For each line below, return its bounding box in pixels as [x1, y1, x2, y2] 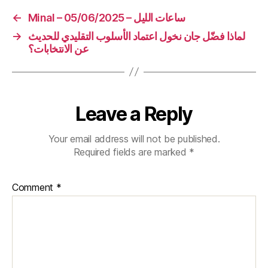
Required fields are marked [73, 145, 190, 158]
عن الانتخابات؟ [28, 42, 89, 55]
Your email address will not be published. [48, 132, 220, 145]
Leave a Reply [75, 102, 193, 126]
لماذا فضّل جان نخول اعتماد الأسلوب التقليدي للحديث [28, 29, 245, 42]
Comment [12, 181, 56, 193]
